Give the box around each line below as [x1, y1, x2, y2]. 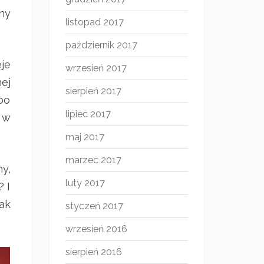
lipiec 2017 [65, 108, 111, 120]
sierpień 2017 [65, 85, 121, 97]
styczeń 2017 [65, 200, 123, 212]
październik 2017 [65, 39, 137, 51]
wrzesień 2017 [65, 62, 127, 74]
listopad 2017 [65, 16, 124, 28]
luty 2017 [65, 177, 105, 189]
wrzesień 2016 [65, 223, 127, 235]
